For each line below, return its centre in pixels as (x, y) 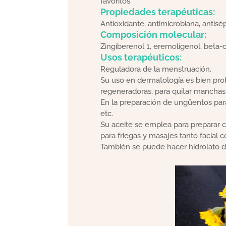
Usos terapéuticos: (141, 57)
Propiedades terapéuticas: (157, 12)
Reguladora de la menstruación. (156, 69)
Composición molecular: (153, 34)
